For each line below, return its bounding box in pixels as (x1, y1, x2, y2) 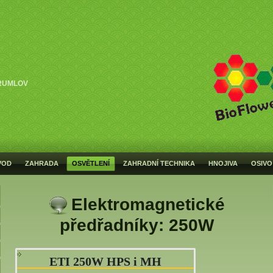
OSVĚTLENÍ (72, 160, 110, 167)
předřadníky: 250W (59, 215, 214, 235)
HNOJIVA (208, 160, 238, 167)
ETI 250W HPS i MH (49, 254, 162, 268)
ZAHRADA (25, 160, 58, 167)
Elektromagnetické (71, 195, 225, 214)
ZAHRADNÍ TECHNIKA (123, 160, 195, 167)
